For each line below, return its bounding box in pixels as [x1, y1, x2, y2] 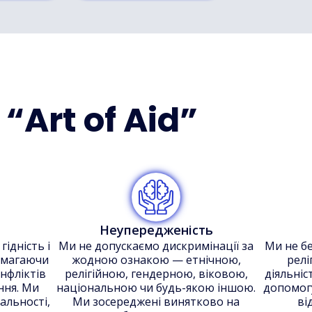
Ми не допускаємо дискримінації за [58, 238, 253, 253]
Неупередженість [99, 221, 213, 238]
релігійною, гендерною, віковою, [64, 266, 248, 281]
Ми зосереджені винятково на [72, 294, 240, 309]
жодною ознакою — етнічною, [71, 252, 241, 267]
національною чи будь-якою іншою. [56, 280, 256, 295]
